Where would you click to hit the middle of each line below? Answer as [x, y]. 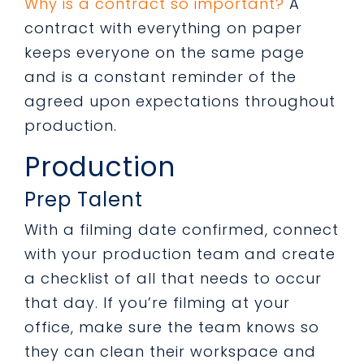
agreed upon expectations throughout [180, 101]
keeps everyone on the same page [165, 52]
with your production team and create [180, 254]
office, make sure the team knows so [172, 327]
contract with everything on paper [163, 28]
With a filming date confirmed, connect [182, 230]
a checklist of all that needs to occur [173, 278]
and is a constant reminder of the [160, 77]
